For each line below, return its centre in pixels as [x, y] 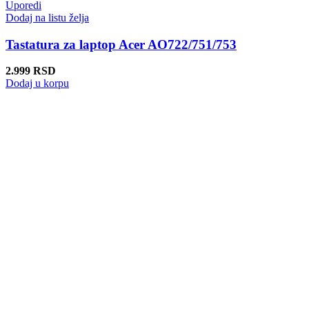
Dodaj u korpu [37, 83]
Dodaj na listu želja [47, 17]
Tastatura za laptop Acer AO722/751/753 [121, 44]
